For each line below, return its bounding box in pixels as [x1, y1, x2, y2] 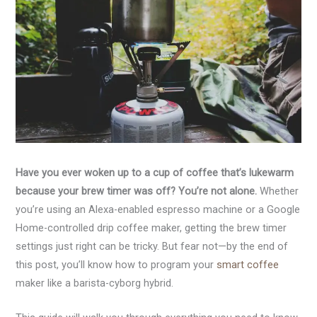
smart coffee [217, 258, 279, 272]
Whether [257, 185, 299, 198]
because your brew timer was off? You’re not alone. [16, 185, 258, 198]
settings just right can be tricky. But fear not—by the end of [16, 240, 289, 253]
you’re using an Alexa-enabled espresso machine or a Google [16, 203, 301, 217]
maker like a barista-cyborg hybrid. [16, 277, 174, 290]
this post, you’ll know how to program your [16, 258, 217, 272]
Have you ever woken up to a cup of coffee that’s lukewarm [16, 166, 294, 180]
